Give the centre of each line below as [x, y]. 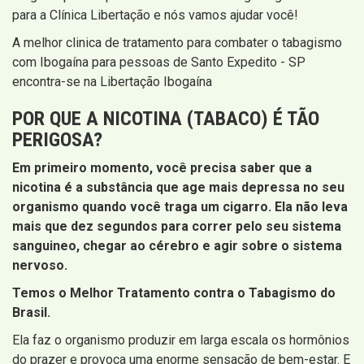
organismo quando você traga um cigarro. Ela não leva [180, 207]
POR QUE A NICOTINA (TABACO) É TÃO [166, 119]
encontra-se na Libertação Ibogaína [112, 82]
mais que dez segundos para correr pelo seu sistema [177, 227]
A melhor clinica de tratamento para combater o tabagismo [177, 43]
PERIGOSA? [57, 140]
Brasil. [31, 313]
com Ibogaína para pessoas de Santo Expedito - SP [159, 63]
